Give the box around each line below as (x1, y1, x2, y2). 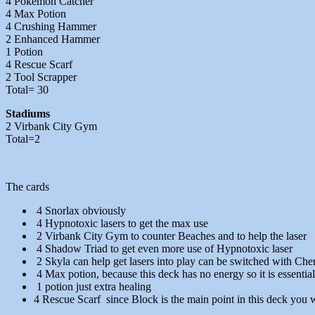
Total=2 (6, 133, 40, 146)
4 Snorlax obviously (34, 205, 126, 217)
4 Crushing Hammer (6, 20, 96, 33)
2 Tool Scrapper (6, 71, 77, 84)
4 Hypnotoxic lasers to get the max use (34, 217, 208, 230)
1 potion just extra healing (34, 281, 151, 293)
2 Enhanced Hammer (6, 33, 100, 46)
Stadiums (6, 108, 50, 120)
